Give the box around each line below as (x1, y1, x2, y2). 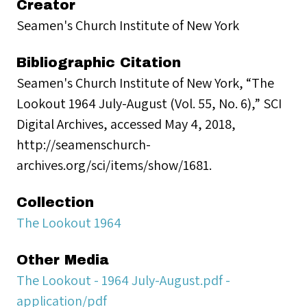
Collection (16, 195, 94, 210)
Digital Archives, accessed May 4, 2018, (16, 114, 236, 133)
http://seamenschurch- (16, 135, 151, 153)
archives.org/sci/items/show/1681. (16, 156, 212, 174)
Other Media (16, 252, 109, 267)
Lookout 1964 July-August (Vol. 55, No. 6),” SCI (16, 94, 282, 112)
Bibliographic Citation (16, 55, 181, 70)
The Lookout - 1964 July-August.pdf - (16, 271, 230, 289)
